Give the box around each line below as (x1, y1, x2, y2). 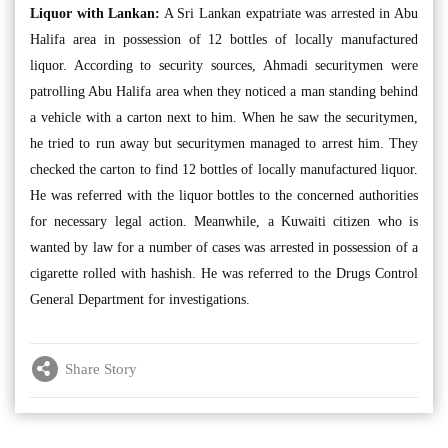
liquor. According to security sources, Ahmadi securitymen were (30, 58, 418, 73)
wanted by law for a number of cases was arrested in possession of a (30, 240, 418, 255)
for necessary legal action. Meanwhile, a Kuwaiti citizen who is (30, 214, 418, 229)
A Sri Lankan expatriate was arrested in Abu (160, 6, 419, 21)
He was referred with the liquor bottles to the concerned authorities (30, 188, 418, 203)
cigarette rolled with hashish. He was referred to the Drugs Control (30, 266, 418, 281)
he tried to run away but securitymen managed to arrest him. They (30, 136, 418, 151)
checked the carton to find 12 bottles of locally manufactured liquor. (30, 162, 418, 177)
